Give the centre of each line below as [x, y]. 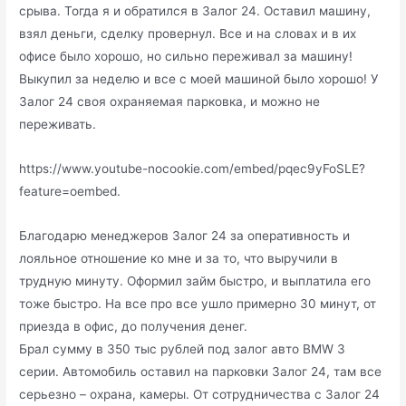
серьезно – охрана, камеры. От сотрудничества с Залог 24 [200, 394]
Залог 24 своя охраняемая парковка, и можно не [170, 101]
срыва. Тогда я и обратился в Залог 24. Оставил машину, [195, 10]
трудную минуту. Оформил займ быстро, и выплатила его [195, 280]
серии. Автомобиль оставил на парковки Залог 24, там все [201, 371]
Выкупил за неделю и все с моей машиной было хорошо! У [199, 78]
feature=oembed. [70, 191]
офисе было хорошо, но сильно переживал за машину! [186, 56]
